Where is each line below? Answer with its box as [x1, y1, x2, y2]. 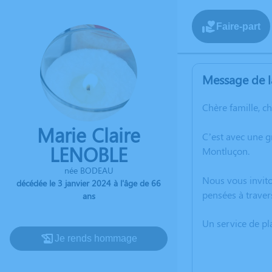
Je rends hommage [55, 233, 137, 243]
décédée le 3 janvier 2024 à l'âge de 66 [16, 177, 161, 189]
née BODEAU [64, 165, 114, 176]
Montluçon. [202, 144, 250, 157]
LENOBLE [50, 141, 127, 167]
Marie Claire [37, 121, 140, 148]
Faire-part [216, 21, 260, 32]
